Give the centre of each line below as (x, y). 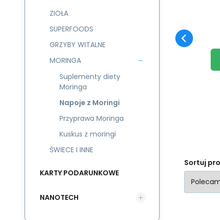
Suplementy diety (90, 77)
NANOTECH (59, 197)
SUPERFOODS (71, 29)
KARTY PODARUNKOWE (79, 173)
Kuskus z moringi (88, 134)
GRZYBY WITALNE (78, 45)
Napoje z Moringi (90, 103)
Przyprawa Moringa (92, 118)
